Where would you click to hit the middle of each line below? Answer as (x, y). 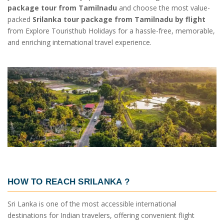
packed (20, 19)
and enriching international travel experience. (79, 42)
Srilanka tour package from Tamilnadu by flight (119, 19)
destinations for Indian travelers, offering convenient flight (101, 215)
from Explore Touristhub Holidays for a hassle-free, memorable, (111, 31)
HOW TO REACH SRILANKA (65, 181)
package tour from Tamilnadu (62, 8)
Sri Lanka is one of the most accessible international (92, 203)
